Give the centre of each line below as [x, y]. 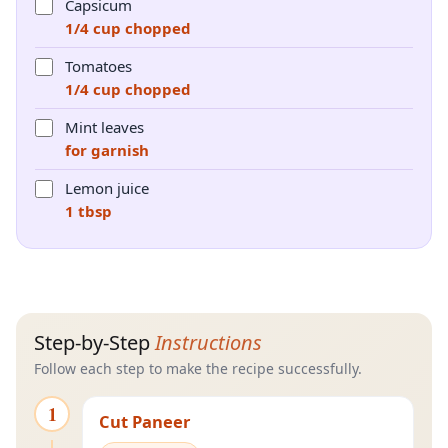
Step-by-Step [94, 342]
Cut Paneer [144, 421]
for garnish [107, 150]
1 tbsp [88, 211]
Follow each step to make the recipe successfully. [198, 368]
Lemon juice [107, 188]
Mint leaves [104, 127]
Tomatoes [98, 66]
